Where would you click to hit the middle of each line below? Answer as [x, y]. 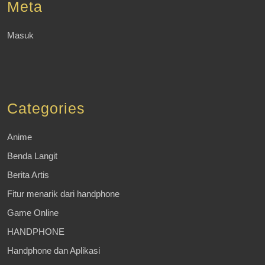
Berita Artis [28, 174]
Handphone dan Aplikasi [54, 250]
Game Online [33, 212]
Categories [46, 108]
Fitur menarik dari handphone [63, 193]
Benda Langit [32, 156]
